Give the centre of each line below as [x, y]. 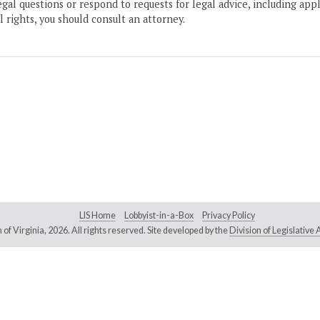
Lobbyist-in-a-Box [159, 216]
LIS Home [97, 216]
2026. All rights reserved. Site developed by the [138, 231]
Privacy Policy [229, 216]
